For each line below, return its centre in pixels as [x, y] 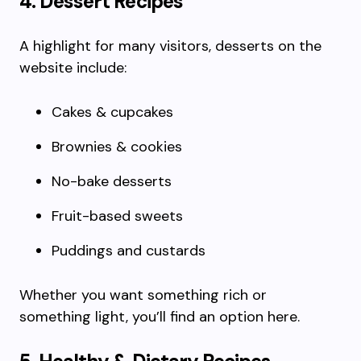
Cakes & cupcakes [112, 112]
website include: [73, 68]
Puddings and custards [129, 251]
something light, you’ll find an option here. [160, 317]
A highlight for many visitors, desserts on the [170, 46]
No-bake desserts [112, 181]
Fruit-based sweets [117, 216]
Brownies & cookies [117, 147]
